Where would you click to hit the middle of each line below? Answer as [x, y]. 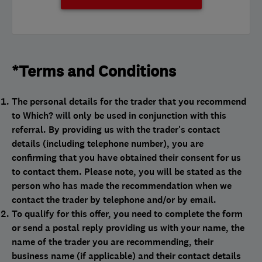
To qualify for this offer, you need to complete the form [127, 213]
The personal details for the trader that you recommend [129, 101]
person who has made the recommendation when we [122, 185]
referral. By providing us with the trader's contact [116, 129]
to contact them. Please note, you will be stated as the [127, 171]
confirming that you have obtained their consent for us [126, 157]
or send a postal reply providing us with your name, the [128, 227]
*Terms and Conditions [94, 72]
